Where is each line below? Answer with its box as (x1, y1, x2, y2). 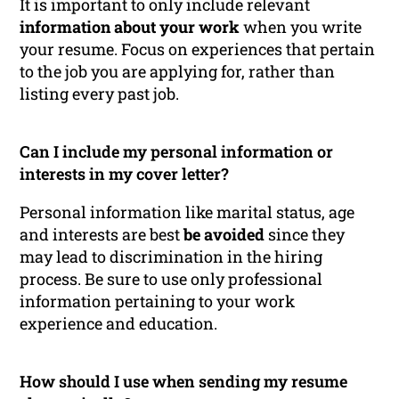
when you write (240, 16, 362, 38)
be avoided (183, 224, 265, 246)
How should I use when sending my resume (20, 370, 348, 393)
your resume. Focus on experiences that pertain (20, 38, 376, 61)
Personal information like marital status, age (20, 201, 355, 224)
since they (265, 224, 346, 246)
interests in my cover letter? (20, 163, 230, 185)
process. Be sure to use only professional (20, 268, 323, 290)
